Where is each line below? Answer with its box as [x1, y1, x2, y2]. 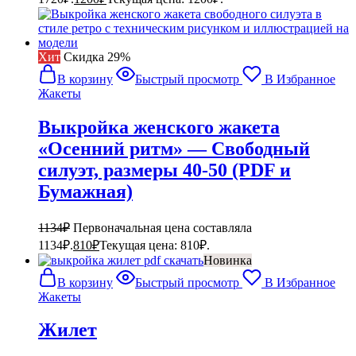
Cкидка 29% [64, 49, 130, 64]
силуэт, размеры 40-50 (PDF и [38, 159, 291, 180]
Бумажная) [38, 180, 133, 202]
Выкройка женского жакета [38, 116, 280, 137]
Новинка [203, 253, 252, 267]
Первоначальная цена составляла [73, 220, 252, 234]
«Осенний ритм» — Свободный [38, 137, 310, 159]
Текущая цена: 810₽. [99, 238, 210, 252]
